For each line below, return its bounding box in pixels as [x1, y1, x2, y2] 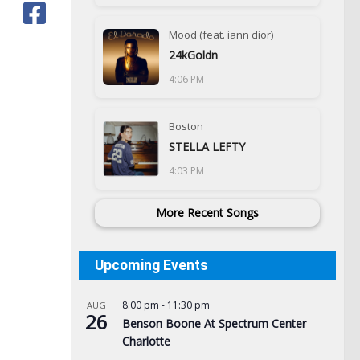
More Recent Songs [156, 205, 259, 220]
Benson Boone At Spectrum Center [122, 316, 306, 331]
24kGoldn [169, 47, 218, 63]
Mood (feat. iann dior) [169, 27, 273, 42]
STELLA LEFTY [169, 139, 245, 154]
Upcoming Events [95, 257, 208, 273]
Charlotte [122, 333, 170, 349]
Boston [169, 119, 203, 133]
